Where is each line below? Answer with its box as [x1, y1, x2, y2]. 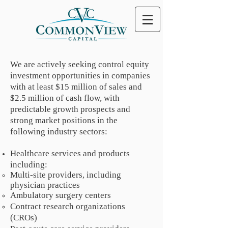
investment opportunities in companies [10, 71, 150, 80]
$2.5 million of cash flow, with [10, 93, 120, 103]
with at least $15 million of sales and [10, 82, 142, 92]
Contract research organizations [10, 202, 125, 211]
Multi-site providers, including [10, 170, 121, 180]
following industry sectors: [10, 127, 107, 136]
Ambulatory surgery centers [10, 190, 111, 200]
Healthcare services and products [10, 149, 130, 158]
